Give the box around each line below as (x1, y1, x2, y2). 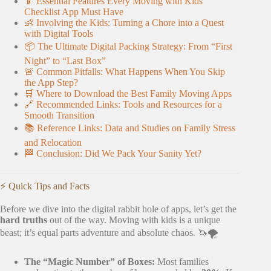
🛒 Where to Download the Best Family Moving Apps (24, 88, 232, 99)
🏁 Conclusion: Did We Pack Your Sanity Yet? (24, 148, 201, 158)
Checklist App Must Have (24, 6, 123, 17)
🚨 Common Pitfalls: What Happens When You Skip (24, 66, 225, 77)
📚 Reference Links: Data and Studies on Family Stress (24, 122, 235, 133)
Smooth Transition (24, 109, 94, 120)
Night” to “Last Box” (24, 55, 106, 66)
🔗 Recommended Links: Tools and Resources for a (24, 99, 222, 109)
